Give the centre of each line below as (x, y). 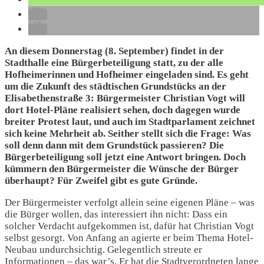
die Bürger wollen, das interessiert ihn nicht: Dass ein (116, 214)
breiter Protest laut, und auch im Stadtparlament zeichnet (130, 122)
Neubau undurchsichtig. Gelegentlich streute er (103, 250)
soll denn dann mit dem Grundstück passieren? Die (114, 145)
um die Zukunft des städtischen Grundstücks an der (115, 86)
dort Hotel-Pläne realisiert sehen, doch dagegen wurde (123, 110)
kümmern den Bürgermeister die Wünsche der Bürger (122, 169)
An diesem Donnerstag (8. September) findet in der (114, 51)
